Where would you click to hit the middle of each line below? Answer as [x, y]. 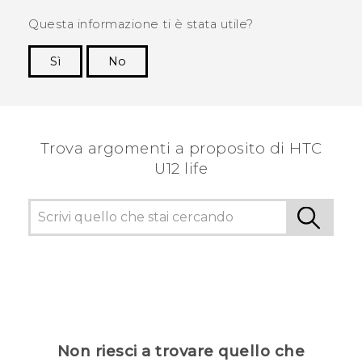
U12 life [181, 169]
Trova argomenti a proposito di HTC [181, 149]
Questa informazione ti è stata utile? [141, 25]
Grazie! [313, 86]
